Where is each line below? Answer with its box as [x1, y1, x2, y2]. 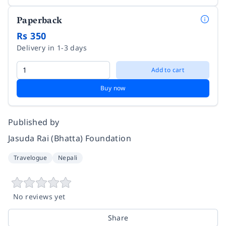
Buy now [100, 83, 126, 92]
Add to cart [151, 65, 185, 74]
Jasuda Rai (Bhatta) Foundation [8, 132, 131, 144]
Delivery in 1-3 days [17, 42, 87, 52]
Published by [8, 116, 60, 128]
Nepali [58, 153, 78, 162]
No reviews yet [13, 191, 66, 201]
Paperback [17, 13, 63, 30]
